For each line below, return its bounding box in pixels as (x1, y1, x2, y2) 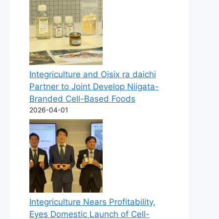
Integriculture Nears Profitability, (29, 197, 155, 207)
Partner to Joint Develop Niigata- (29, 82, 159, 92)
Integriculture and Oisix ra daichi (29, 69, 156, 80)
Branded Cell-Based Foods (29, 94, 135, 104)
